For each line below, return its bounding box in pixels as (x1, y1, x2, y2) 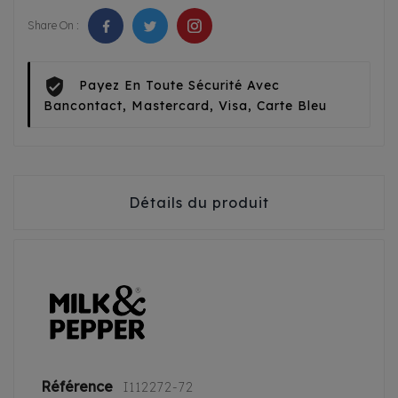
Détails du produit (129, 194, 269, 212)
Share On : (28, 19, 79, 33)
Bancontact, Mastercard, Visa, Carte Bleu (44, 98, 327, 115)
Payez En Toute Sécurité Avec (79, 77, 280, 94)
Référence (41, 378, 116, 396)
